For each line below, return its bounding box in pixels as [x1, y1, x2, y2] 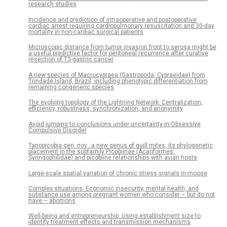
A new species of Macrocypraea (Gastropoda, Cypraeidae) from [28, 71, 205, 79]
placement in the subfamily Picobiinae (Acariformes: [28, 148, 175, 156]
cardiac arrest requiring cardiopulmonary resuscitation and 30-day [28, 22, 214, 29]
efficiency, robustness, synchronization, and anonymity [28, 105, 183, 112]
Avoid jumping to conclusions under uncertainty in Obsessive [28, 120, 201, 128]
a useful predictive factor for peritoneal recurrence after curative [28, 50, 208, 57]
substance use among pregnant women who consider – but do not [28, 191, 215, 198]
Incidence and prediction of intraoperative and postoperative [28, 16, 197, 23]
